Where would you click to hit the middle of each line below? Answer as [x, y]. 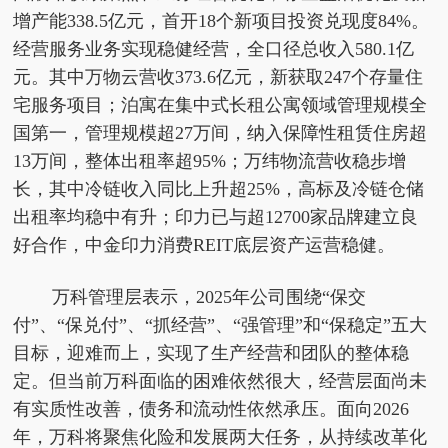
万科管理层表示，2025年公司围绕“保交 [208, 297]
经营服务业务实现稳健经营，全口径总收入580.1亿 [214, 49]
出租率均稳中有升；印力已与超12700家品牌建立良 [216, 217]
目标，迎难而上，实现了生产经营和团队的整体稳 [211, 353]
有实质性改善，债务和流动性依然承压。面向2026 [211, 409]
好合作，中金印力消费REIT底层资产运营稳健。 [204, 245]
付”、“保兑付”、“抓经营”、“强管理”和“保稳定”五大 [220, 325]
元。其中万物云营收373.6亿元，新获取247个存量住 [218, 77]
